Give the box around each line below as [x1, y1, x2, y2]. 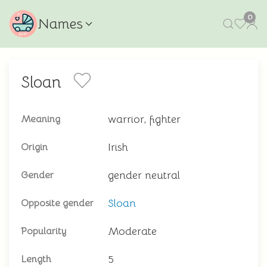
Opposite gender [21, 197, 94, 209]
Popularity [21, 225, 66, 237]
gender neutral [108, 169, 180, 182]
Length [21, 253, 51, 265]
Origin [21, 141, 48, 153]
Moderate [108, 225, 157, 238]
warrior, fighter [108, 113, 181, 126]
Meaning [21, 113, 60, 125]
